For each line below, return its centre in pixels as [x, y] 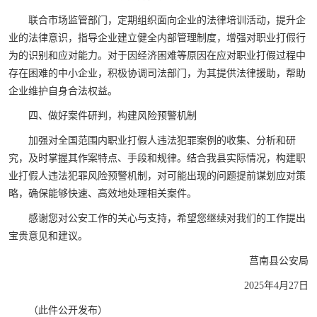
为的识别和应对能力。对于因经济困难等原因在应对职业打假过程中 [157, 55]
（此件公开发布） [68, 310]
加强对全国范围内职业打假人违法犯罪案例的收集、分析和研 [162, 140]
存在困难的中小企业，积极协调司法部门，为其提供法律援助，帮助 [157, 73]
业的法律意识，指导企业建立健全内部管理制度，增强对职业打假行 [157, 38]
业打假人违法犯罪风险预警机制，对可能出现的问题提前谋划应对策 [157, 175]
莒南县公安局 [279, 260]
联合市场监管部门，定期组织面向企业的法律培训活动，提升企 [167, 20]
